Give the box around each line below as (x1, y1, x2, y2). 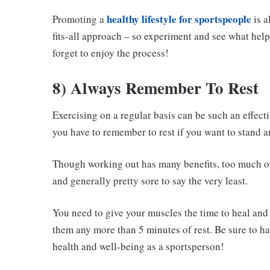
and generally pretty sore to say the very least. (52, 174, 248, 188)
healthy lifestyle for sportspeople (107, 11, 251, 27)
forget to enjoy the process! (52, 45, 169, 60)
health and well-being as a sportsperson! (52, 239, 224, 254)
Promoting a (52, 11, 107, 26)
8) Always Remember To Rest (52, 75, 264, 99)
